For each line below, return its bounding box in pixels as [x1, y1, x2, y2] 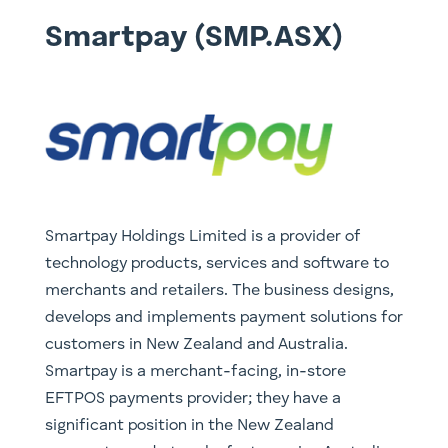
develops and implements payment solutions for [44, 310, 403, 327]
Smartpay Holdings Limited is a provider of [44, 229, 360, 246]
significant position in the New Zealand [44, 418, 334, 435]
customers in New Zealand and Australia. [44, 337, 348, 354]
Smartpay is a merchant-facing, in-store [44, 364, 346, 381]
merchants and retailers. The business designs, [44, 283, 394, 300]
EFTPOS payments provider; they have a [44, 391, 341, 408]
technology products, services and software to [44, 256, 389, 273]
